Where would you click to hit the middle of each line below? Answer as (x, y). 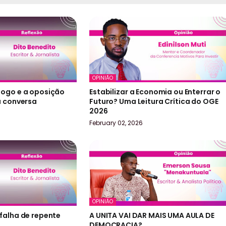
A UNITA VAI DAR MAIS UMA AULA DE (152, 216)
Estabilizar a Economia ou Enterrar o (155, 92)
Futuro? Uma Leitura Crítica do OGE (154, 102)
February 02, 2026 (116, 123)
